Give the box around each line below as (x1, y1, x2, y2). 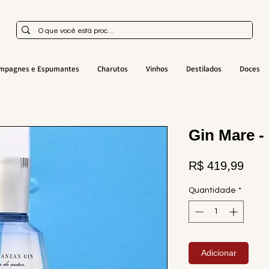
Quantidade (189, 186, 236, 195)
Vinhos (145, 63, 168, 74)
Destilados (186, 63, 222, 74)
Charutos (97, 63, 128, 74)
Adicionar (201, 248, 237, 258)
